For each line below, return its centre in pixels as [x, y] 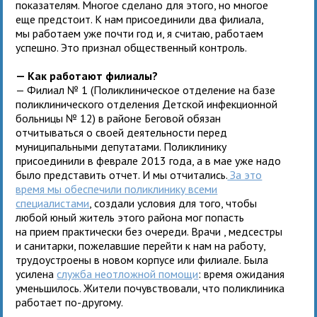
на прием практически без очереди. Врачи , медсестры [149, 231]
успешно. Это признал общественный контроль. [132, 47]
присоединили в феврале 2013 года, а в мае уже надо [149, 160]
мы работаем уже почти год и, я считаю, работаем [140, 33]
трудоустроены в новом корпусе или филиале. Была [142, 259]
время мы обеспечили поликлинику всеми [117, 189]
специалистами [53, 203]
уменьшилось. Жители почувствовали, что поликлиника [150, 288]
